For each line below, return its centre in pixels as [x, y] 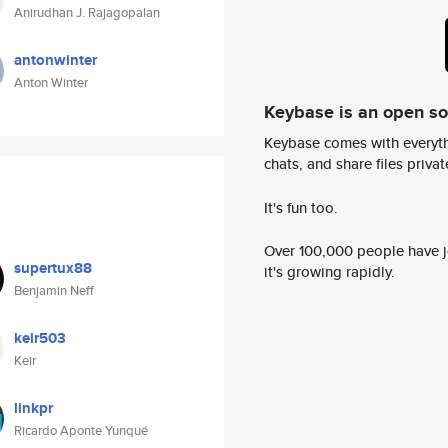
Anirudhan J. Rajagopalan [87, 12]
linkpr [33, 408]
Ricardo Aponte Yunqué [81, 430]
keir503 [40, 338]
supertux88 [53, 268]
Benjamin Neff [54, 290]
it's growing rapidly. [329, 272]
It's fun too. [301, 207]
